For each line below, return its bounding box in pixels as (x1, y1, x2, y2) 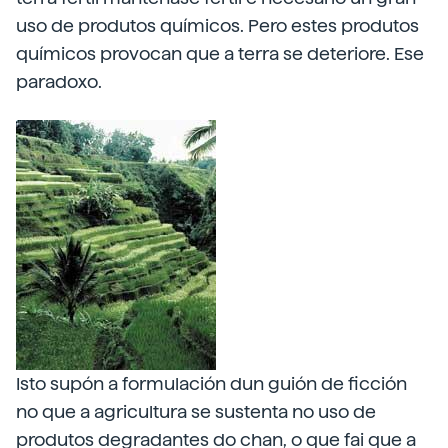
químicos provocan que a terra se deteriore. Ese (16, 43, 424, 64)
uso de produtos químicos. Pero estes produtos (16, 15, 419, 36)
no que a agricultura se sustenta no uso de (16, 401, 376, 422)
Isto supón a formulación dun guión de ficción (16, 373, 407, 394)
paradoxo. (16, 71, 102, 92)
